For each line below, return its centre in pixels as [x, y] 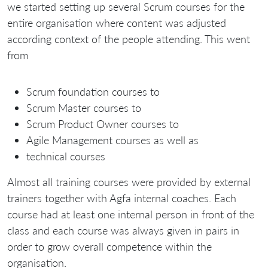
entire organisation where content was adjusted [117, 22]
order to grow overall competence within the [109, 246]
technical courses [66, 156]
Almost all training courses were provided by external [129, 182]
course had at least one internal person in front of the [131, 214]
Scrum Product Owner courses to [103, 124]
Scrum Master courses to [84, 107]
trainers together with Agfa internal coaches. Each [122, 198]
